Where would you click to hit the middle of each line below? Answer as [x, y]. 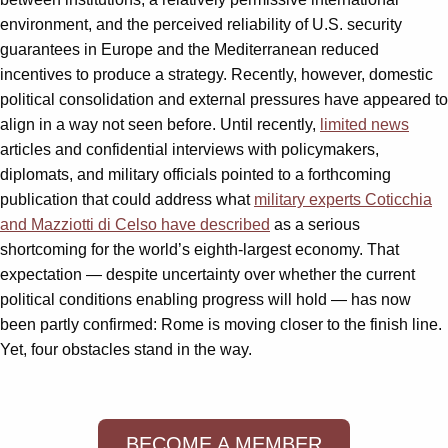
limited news [364, 124]
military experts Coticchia [343, 199]
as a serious [315, 224]
